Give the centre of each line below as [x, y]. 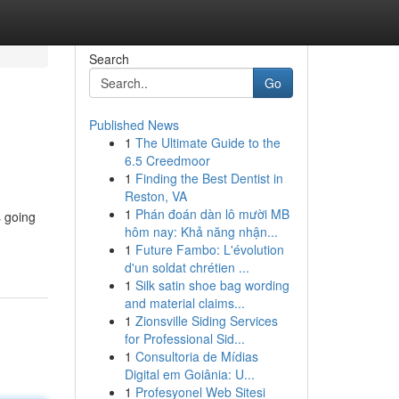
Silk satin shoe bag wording [212, 285]
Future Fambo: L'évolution [209, 249]
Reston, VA [155, 196]
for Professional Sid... [184, 338]
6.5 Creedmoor [167, 160]
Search [109, 59]
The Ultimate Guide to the [208, 142]
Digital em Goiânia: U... [189, 374]
